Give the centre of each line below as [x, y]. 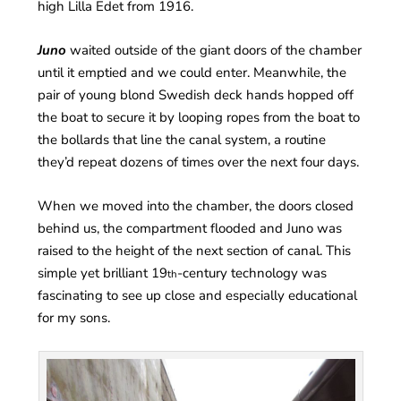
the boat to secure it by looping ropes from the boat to [199, 117]
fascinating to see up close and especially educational [198, 295]
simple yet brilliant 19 [103, 273]
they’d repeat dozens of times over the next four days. [199, 162]
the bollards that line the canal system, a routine [182, 139]
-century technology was [252, 273]
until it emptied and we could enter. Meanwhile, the [192, 72]
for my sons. [74, 317]
